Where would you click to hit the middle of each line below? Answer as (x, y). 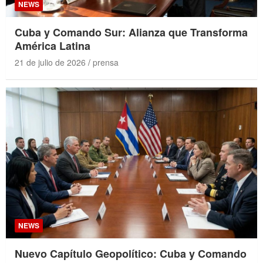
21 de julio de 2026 (50, 63)
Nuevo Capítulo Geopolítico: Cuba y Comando (131, 254)
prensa (106, 63)
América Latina (53, 46)
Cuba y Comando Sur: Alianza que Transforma (131, 33)
